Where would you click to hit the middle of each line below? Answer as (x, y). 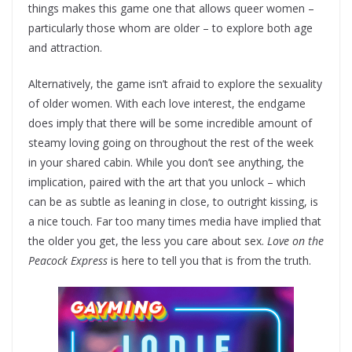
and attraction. (65, 48)
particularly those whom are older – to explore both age (170, 28)
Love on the (295, 241)
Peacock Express (68, 261)
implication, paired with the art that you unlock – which (167, 182)
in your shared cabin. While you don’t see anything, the (166, 163)
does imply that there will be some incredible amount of (170, 123)
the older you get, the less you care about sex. (148, 241)
